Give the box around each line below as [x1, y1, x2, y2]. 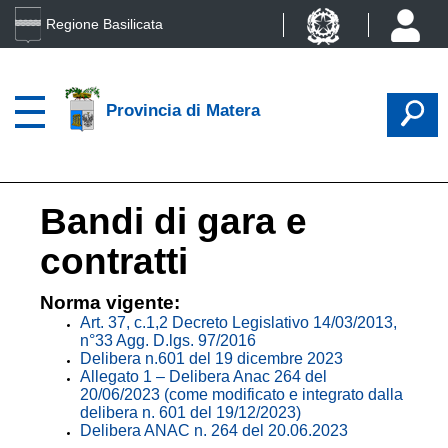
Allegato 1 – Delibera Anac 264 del [80, 368, 327, 385]
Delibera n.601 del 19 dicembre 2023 [80, 350, 343, 367]
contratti [40, 241, 188, 282]
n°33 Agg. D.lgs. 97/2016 [80, 332, 256, 349]
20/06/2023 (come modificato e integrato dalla [80, 386, 403, 403]
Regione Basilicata [46, 15, 163, 32]
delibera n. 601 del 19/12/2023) [80, 404, 301, 421]
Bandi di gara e [40, 201, 307, 242]
